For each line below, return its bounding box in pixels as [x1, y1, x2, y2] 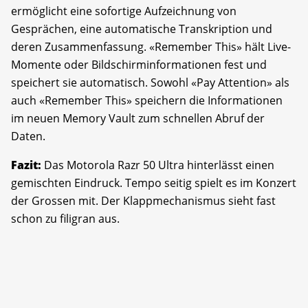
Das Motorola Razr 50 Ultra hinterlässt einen [41, 157, 274, 173]
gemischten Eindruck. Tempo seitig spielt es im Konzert [11, 175, 296, 190]
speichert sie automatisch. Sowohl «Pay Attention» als [11, 74, 289, 90]
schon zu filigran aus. [11, 210, 120, 226]
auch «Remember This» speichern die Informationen [11, 92, 283, 108]
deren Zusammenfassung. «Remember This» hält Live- [11, 38, 291, 54]
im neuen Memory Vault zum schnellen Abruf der [11, 110, 265, 126]
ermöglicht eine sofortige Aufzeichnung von [11, 3, 236, 19]
